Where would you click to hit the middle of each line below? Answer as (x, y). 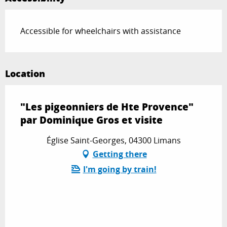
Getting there (120, 154)
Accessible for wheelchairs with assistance (101, 31)
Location (25, 74)
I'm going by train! (120, 169)
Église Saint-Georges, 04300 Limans (113, 141)
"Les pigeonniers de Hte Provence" (107, 107)
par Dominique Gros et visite (91, 120)
